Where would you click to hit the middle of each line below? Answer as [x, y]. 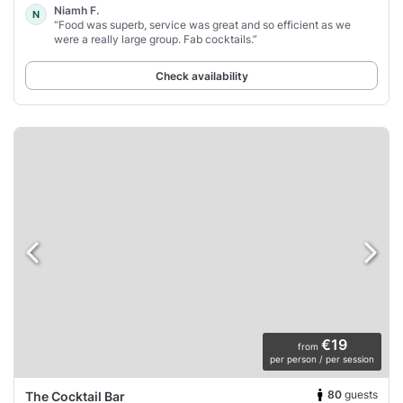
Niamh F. [76, 10]
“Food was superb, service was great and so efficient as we [202, 24]
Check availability [201, 76]
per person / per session [322, 358]
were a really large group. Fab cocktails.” [156, 39]
